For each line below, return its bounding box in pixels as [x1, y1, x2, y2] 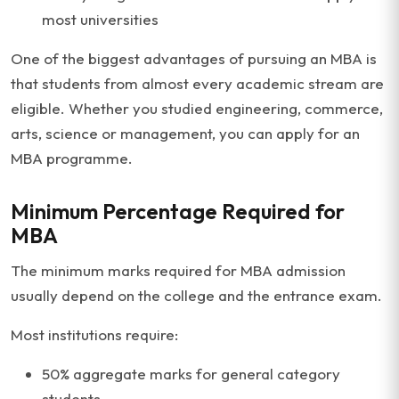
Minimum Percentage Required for [11, 198, 345, 224]
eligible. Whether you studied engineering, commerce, [11, 99, 383, 118]
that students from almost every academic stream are [11, 74, 384, 93]
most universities [42, 10, 159, 28]
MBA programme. [11, 149, 133, 167]
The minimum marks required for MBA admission [11, 261, 346, 280]
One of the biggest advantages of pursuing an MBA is [11, 49, 377, 68]
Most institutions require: [11, 325, 178, 344]
